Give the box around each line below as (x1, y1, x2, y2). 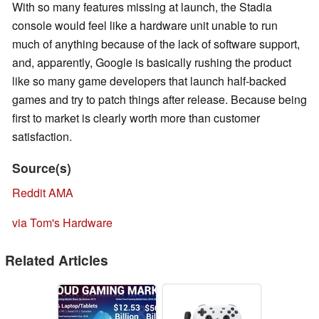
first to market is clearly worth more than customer (12, 110, 260, 127)
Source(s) (12, 159, 71, 177)
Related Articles (5, 250, 108, 271)
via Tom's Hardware (12, 214, 113, 231)
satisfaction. (12, 128, 72, 145)
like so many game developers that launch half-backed (12, 73, 286, 90)
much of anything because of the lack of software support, (12, 36, 300, 53)
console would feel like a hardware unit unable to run (12, 17, 278, 34)
